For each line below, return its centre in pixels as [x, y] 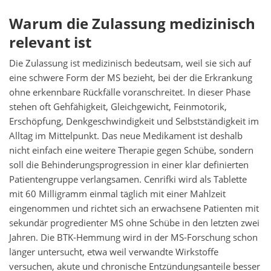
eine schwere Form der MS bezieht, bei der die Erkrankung [131, 78]
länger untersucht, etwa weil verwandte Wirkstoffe [114, 252]
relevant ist [50, 42]
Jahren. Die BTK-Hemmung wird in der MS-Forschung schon [133, 238]
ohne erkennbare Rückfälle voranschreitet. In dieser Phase [130, 93]
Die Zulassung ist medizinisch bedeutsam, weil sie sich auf [130, 64]
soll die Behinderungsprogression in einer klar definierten [129, 165]
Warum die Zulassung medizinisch [132, 24]
